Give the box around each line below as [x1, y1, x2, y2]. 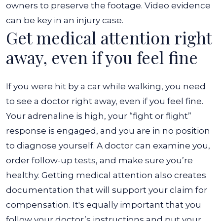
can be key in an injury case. [6, 15, 123, 25]
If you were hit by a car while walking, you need [6, 81, 206, 91]
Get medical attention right [6, 26, 212, 49]
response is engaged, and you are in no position [6, 126, 210, 136]
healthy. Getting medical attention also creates [6, 170, 206, 180]
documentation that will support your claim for [6, 185, 207, 195]
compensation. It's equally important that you [6, 200, 201, 210]
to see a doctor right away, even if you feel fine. [6, 96, 203, 106]
